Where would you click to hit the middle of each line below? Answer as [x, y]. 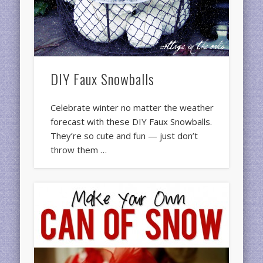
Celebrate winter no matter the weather [132, 108]
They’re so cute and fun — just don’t [124, 136]
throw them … [79, 150]
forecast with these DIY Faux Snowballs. [131, 122]
